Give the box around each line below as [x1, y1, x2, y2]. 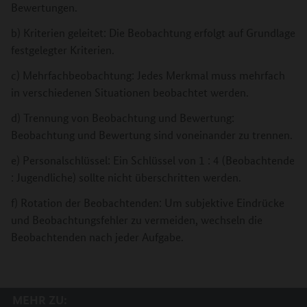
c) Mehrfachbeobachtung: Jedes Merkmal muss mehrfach [11, 68, 285, 82]
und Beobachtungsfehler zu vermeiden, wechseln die [11, 212, 262, 227]
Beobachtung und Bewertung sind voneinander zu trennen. [11, 127, 293, 142]
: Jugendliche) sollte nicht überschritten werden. [11, 170, 241, 184]
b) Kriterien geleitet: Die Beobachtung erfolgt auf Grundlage [11, 25, 295, 40]
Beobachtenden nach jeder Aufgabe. [11, 230, 184, 244]
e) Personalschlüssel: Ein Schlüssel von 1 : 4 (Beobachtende [11, 153, 295, 167]
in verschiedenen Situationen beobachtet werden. [11, 85, 249, 99]
